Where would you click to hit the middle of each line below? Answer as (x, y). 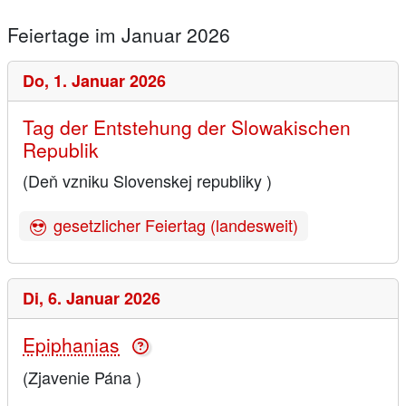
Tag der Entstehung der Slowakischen (187, 126)
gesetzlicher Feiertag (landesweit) (175, 224)
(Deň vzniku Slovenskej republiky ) (147, 180)
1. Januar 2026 (110, 80)
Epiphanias (71, 345)
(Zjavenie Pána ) (82, 377)
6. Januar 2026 (104, 299)
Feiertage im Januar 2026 (119, 34)
